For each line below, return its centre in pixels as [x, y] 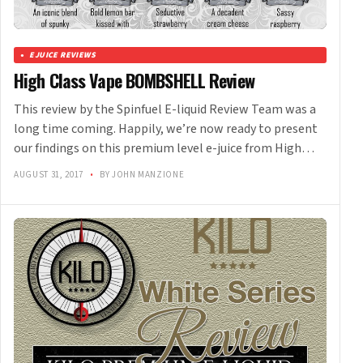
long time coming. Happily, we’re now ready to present [166, 129]
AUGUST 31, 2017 [50, 175]
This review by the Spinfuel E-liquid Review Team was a [165, 110]
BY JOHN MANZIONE [141, 175]
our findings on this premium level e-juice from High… [164, 149]
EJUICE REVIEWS [63, 56]
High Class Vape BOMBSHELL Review [134, 81]
